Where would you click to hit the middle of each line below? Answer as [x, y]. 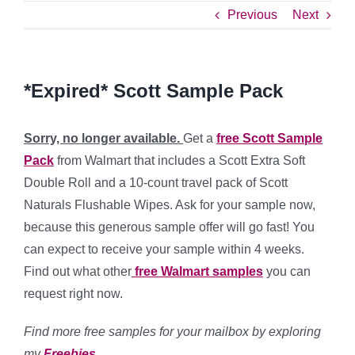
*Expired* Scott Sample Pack [153, 91]
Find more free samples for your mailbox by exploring [172, 332]
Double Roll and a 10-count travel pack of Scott [156, 183]
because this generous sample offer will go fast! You [169, 227]
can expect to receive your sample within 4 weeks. [164, 249]
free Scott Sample [269, 138]
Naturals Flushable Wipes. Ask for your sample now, [170, 205]
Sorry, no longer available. [103, 138]
